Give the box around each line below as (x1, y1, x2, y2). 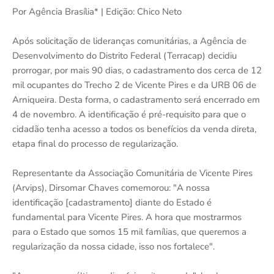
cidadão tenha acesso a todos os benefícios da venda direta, (12, 122, 256, 135)
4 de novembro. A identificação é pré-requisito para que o (12, 108, 246, 120)
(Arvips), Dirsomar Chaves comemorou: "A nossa (12, 181, 210, 194)
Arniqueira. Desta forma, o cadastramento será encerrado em (12, 93, 260, 106)
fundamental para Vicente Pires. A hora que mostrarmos (12, 210, 242, 223)
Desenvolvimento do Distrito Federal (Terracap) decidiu (12, 49, 237, 62)
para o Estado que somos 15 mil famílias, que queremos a (12, 225, 246, 238)
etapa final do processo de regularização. (12, 137, 178, 150)
